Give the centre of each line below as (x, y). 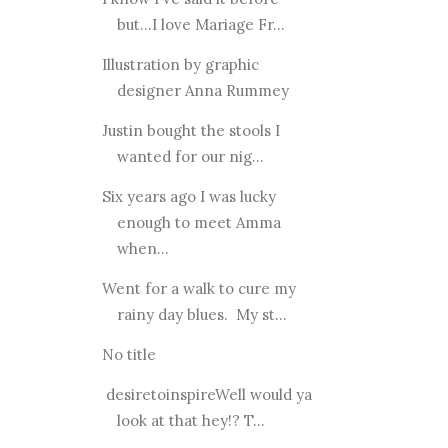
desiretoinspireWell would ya (206, 394)
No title (128, 354)
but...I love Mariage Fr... (200, 24)
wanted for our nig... (190, 156)
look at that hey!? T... (190, 420)
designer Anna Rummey (202, 90)
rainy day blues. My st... (201, 314)
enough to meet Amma (198, 222)
